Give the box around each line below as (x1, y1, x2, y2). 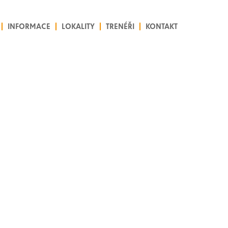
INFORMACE (8, 21, 50, 31)
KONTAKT (146, 21, 178, 31)
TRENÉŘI (106, 21, 134, 31)
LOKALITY (62, 21, 95, 31)
